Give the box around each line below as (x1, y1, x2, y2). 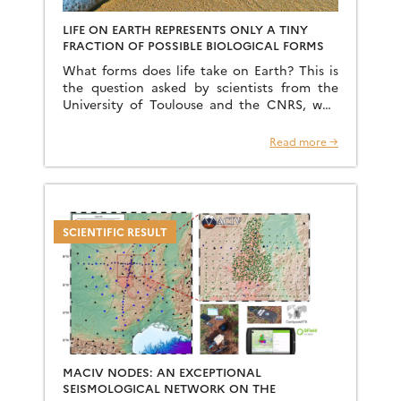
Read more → (269, 133, 338, 149)
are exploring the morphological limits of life (63, 112, 338, 130)
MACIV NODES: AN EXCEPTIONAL (63, 363, 261, 380)
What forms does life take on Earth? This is (63, 61, 338, 79)
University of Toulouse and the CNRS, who (63, 95, 338, 113)
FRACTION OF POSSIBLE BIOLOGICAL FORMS (63, 37, 324, 53)
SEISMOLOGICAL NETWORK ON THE (63, 380, 276, 396)
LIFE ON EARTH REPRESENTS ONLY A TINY (63, 21, 308, 37)
